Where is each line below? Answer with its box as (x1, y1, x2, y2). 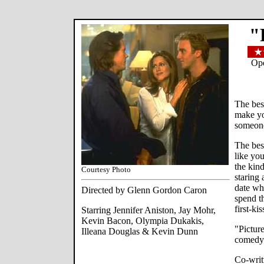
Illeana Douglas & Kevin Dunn (81, 226, 198, 236)
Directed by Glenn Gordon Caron (81, 185, 207, 195)
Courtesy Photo (81, 165, 131, 174)
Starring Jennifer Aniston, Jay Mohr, (81, 205, 216, 215)
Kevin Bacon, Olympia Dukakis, (81, 216, 204, 226)
